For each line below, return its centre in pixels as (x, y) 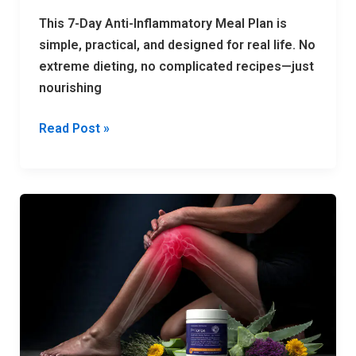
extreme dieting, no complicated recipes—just (176, 67)
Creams (61, 289)
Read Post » (74, 129)
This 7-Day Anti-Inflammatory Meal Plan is (163, 24)
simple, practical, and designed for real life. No (177, 45)
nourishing (70, 88)
